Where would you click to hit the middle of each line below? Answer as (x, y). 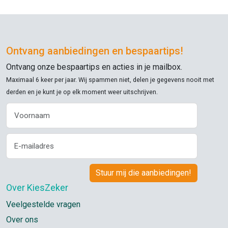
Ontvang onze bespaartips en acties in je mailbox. (94, 67)
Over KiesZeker (37, 188)
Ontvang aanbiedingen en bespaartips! (95, 51)
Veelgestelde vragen (43, 205)
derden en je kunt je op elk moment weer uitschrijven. (82, 92)
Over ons (22, 220)
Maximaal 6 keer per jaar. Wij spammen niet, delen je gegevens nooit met (110, 80)
